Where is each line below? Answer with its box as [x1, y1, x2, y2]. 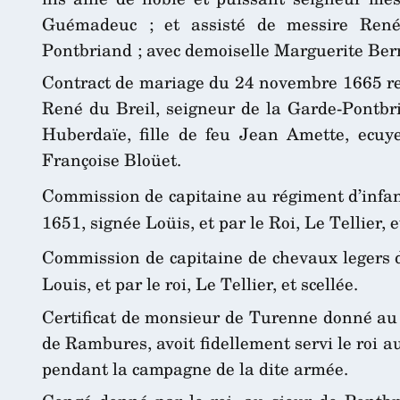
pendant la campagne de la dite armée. [42, 354, 348, 381]
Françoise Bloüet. [42, 146, 181, 173]
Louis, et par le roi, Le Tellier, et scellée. [42, 270, 358, 296]
